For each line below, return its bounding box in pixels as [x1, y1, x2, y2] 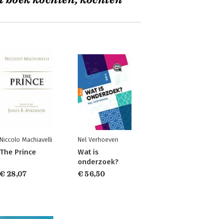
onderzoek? [77, 157, 118, 166]
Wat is [77, 148, 99, 156]
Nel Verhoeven [77, 136, 118, 143]
